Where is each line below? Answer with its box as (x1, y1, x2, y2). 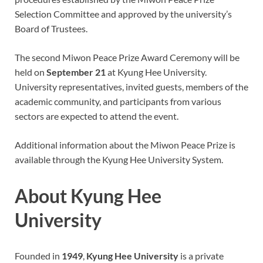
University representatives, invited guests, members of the (15, 80, 248, 92)
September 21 (46, 66, 106, 77)
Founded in (15, 250, 62, 262)
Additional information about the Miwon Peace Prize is (15, 139, 235, 150)
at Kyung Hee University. (106, 66, 207, 77)
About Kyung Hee (15, 184, 161, 207)
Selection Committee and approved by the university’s (15, 8, 232, 19)
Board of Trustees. (15, 22, 87, 34)
